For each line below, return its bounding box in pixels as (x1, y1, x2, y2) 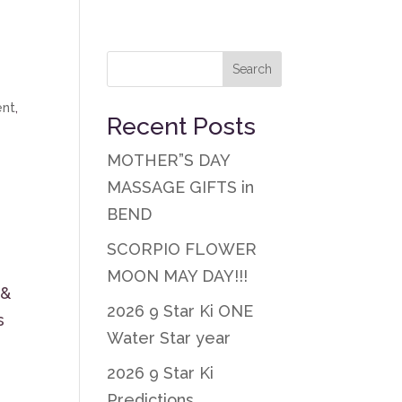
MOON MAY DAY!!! (107, 267, 249, 285)
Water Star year (107, 328, 232, 347)
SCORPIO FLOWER (107, 240, 258, 258)
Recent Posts (107, 112, 257, 140)
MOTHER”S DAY (107, 151, 231, 170)
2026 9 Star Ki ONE (107, 301, 254, 320)
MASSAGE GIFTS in (107, 178, 255, 197)
